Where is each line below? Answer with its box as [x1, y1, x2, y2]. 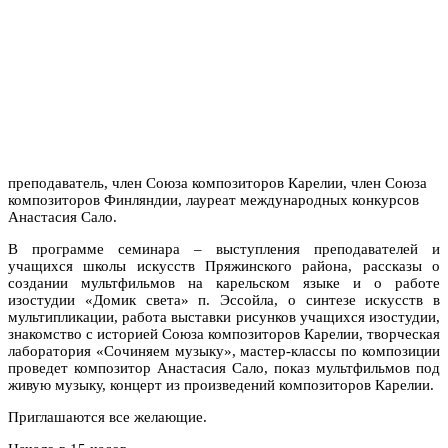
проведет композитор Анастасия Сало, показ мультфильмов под [8, 359, 440, 376]
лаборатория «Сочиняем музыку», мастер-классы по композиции [8, 342, 440, 359]
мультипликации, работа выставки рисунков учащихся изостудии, [8, 308, 440, 325]
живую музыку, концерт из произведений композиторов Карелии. [8, 376, 434, 393]
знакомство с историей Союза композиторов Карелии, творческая [8, 325, 440, 342]
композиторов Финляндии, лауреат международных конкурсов [8, 191, 419, 208]
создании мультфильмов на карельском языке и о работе [8, 274, 440, 291]
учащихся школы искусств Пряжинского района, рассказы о [8, 257, 440, 274]
